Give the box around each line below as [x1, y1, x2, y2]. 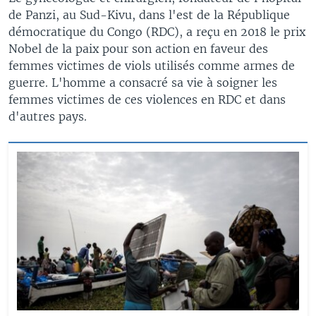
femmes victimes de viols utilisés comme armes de [8, 58, 295, 73]
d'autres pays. [8, 109, 87, 123]
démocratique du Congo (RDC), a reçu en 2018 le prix [8, 24, 305, 39]
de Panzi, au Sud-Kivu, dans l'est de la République [8, 7, 290, 22]
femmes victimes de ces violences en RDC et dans [8, 92, 286, 107]
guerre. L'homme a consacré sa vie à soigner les [8, 75, 277, 90]
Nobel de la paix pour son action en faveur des [8, 41, 268, 56]
